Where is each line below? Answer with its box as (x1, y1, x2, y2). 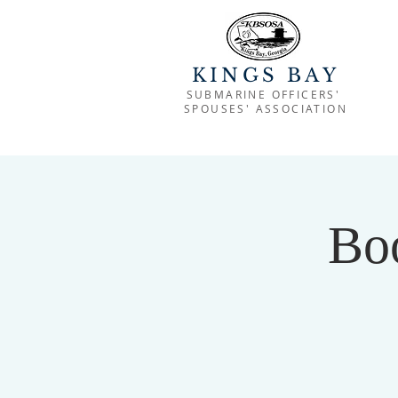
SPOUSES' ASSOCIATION (184, 101, 347, 115)
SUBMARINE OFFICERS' (186, 87, 346, 101)
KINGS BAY (192, 64, 339, 87)
